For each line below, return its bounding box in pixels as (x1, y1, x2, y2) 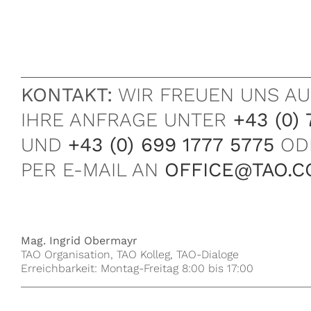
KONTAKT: (20, 83, 112, 107)
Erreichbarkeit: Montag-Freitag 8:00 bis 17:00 (20, 262, 253, 276)
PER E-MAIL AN (20, 158, 165, 182)
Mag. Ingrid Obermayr (20, 234, 137, 248)
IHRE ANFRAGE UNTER (20, 108, 226, 132)
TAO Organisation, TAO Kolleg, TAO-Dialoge (20, 248, 239, 262)
